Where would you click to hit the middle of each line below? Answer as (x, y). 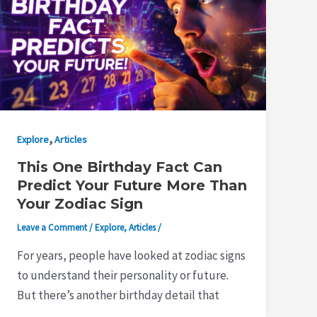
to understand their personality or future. (123, 275)
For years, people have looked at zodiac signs (132, 255)
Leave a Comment (52, 228)
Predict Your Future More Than (132, 186)
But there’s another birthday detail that (119, 295)
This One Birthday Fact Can (120, 167)
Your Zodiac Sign (80, 204)
